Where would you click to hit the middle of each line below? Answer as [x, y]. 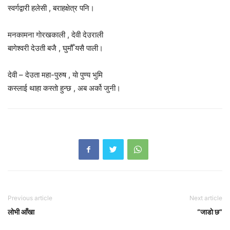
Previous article [30, 198]
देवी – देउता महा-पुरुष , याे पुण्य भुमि [55, 74]
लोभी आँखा [21, 212]
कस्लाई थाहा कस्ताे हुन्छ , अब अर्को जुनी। [64, 88]
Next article [206, 198]
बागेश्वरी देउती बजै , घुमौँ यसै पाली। [55, 48]
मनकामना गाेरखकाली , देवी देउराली [55, 34]
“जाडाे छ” [210, 212]
